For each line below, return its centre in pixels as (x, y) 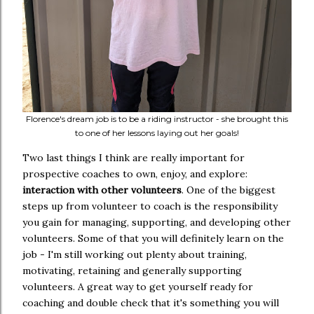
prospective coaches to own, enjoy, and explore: (135, 174)
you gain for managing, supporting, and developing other (157, 223)
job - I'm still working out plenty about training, (135, 255)
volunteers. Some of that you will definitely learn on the (153, 239)
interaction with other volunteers (102, 190)
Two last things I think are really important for (134, 158)
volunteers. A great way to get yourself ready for (138, 287)
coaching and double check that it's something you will (151, 303)
